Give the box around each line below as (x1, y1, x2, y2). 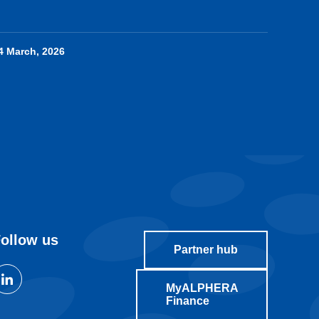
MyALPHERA (165, 282, 239, 295)
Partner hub (173, 244, 238, 256)
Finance (165, 295, 209, 308)
